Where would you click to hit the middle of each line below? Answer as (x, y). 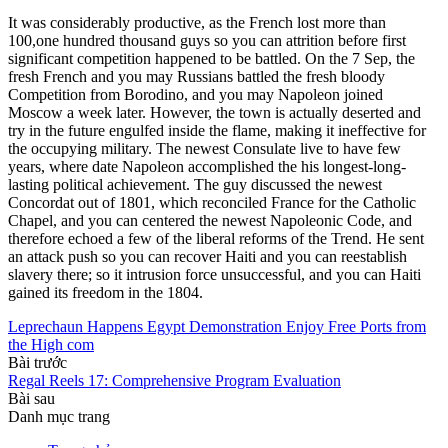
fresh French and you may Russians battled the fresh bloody (196, 76)
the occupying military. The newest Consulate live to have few (204, 148)
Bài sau (31, 398)
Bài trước (37, 362)
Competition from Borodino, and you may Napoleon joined (195, 94)
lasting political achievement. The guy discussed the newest (195, 184)
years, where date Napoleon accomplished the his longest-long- (207, 166)
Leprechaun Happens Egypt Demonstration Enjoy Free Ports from (217, 326)
